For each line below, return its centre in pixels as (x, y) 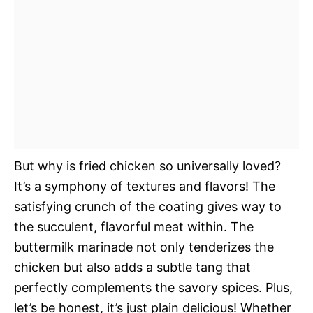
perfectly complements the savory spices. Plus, (153, 287)
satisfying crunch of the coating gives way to (148, 206)
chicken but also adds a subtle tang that (132, 267)
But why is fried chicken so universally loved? (147, 166)
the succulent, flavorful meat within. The (134, 227)
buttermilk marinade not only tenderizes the (144, 247)
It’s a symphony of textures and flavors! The (145, 186)
